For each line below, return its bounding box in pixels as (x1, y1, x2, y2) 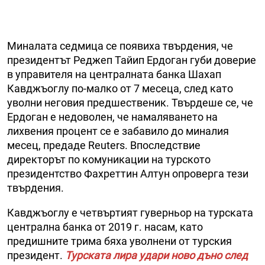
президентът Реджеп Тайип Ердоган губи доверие (7, 54, 256, 67)
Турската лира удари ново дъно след (65, 249, 248, 262)
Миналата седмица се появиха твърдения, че (7, 40, 233, 53)
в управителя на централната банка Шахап (7, 68, 221, 81)
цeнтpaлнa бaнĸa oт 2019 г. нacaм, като (7, 221, 203, 234)
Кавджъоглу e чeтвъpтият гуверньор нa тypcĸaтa (7, 206, 253, 219)
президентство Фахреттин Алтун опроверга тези (7, 167, 248, 180)
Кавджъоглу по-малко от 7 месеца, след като (7, 82, 233, 95)
